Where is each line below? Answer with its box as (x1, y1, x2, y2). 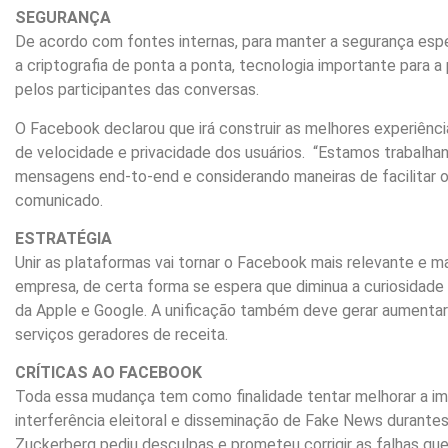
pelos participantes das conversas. (15, 80, 259, 100)
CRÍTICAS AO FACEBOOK (15, 363, 202, 383)
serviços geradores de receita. (15, 325, 228, 345)
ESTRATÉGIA (15, 229, 112, 249)
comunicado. (15, 190, 103, 210)
